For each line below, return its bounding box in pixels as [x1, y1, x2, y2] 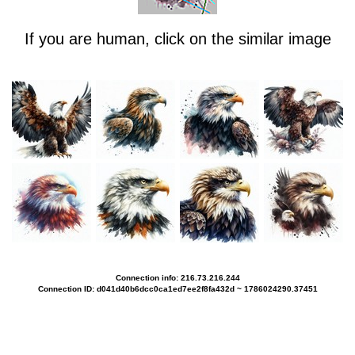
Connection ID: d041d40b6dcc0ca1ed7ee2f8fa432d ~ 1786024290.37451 [37, 284, 318, 294]
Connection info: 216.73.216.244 [115, 273, 240, 283]
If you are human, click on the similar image [24, 30, 331, 48]
